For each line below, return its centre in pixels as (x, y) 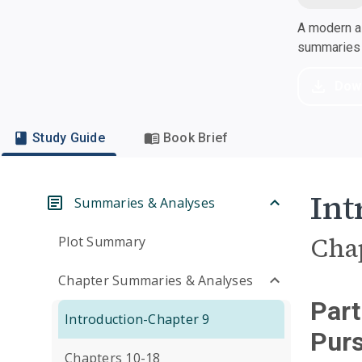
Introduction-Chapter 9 (137, 319)
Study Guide (69, 138)
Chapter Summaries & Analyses (156, 280)
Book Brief (196, 138)
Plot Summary (102, 242)
